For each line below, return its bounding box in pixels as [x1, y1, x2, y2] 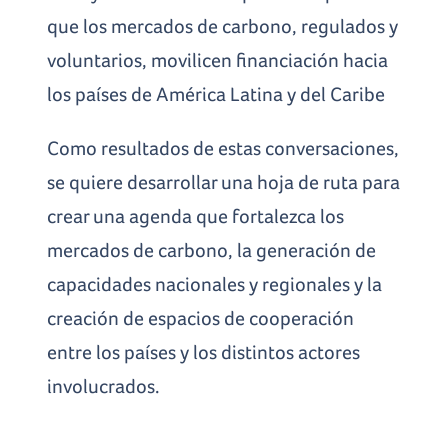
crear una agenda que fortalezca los [47, 204, 345, 227]
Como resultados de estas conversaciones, [47, 136, 400, 159]
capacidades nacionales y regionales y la [47, 272, 383, 295]
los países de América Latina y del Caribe [47, 82, 386, 105]
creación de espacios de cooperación [47, 306, 355, 329]
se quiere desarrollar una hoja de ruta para [47, 170, 401, 193]
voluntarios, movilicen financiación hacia [47, 48, 389, 71]
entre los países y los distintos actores [47, 340, 361, 363]
